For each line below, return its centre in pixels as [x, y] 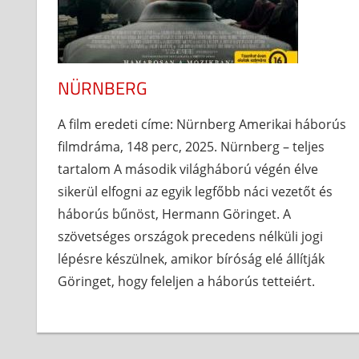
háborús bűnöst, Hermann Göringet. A [174, 214]
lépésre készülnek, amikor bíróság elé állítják [191, 259]
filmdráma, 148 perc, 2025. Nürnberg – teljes [191, 147]
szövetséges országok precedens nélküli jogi [190, 237]
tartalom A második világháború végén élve [188, 169]
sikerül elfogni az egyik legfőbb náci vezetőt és [195, 192]
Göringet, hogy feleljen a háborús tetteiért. [186, 282]
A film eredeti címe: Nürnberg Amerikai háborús [202, 125]
